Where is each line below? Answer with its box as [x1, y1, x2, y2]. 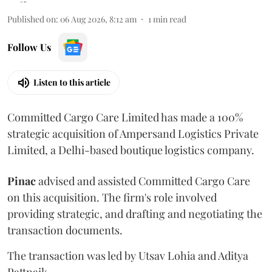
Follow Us [7, 40, 51, 53]
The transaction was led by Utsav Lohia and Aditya [7, 248, 248, 263]
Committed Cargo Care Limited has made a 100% [7, 109, 243, 124]
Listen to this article [33, 76, 110, 88]
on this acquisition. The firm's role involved [7, 189, 217, 205]
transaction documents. [7, 222, 123, 237]
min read [153, 13, 186, 25]
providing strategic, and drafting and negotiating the [7, 206, 262, 221]
